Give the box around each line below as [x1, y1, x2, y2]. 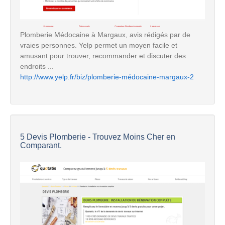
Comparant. [20, 141, 62, 150]
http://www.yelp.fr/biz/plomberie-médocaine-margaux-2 [20, 72, 194, 81]
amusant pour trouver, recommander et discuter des [20, 51, 186, 60]
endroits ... [20, 62, 54, 70]
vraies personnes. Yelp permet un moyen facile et [20, 41, 177, 49]
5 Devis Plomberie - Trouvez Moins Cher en [20, 132, 175, 141]
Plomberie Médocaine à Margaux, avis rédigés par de [20, 30, 190, 39]
